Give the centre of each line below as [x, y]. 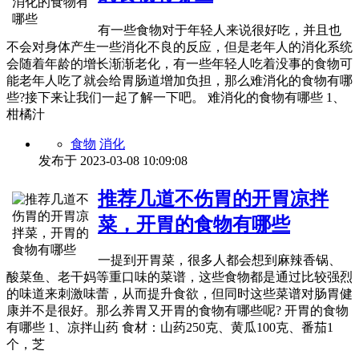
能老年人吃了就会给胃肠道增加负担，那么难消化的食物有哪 [179, 80]
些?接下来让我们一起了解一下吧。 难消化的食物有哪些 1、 [176, 97]
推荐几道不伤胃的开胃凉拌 [213, 198]
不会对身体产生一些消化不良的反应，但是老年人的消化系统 [179, 46]
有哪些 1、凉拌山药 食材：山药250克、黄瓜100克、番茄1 [170, 328]
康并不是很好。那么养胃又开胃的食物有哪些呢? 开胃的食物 [177, 311]
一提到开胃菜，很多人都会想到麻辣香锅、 [220, 260]
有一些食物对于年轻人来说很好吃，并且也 [220, 30]
